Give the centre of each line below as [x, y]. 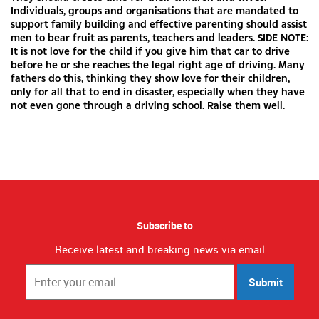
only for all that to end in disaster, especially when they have [158, 91]
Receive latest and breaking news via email [159, 249]
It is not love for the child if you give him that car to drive [150, 51]
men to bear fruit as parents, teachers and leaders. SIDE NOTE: [159, 37]
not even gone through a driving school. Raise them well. [148, 105]
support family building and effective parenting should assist [159, 23]
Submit [265, 282]
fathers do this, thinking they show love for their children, [150, 78]
